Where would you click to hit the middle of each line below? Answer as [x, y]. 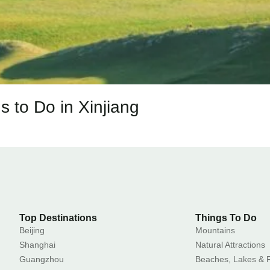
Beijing [32, 230]
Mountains [215, 230]
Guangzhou [42, 259]
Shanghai [38, 244]
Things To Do [226, 218]
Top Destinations [58, 218]
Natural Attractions [230, 244]
